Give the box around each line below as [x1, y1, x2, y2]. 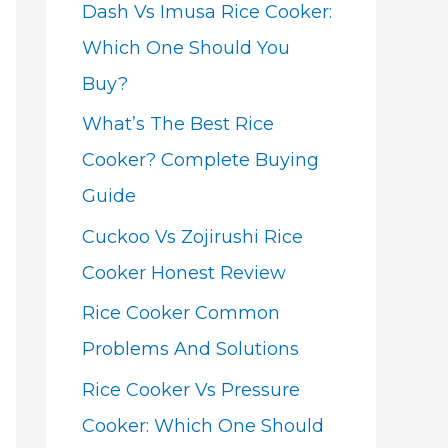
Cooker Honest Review [82, 261, 286, 284]
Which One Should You [82, 36, 290, 59]
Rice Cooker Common [82, 302, 280, 324]
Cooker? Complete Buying [82, 149, 319, 171]
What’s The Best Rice [82, 113, 274, 135]
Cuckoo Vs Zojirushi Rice [82, 225, 303, 248]
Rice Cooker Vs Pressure [82, 378, 300, 401]
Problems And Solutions [82, 338, 299, 360]
